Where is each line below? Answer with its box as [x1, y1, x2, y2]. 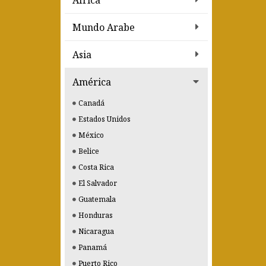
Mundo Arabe [72, 21, 135, 34]
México [78, 130, 104, 140]
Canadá [78, 98, 104, 108]
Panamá [78, 242, 107, 252]
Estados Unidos [78, 114, 131, 124]
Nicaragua [78, 226, 114, 236]
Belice [78, 146, 99, 156]
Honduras [78, 210, 113, 220]
